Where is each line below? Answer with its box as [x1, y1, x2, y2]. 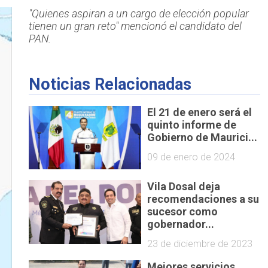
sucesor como [147, 205, 218, 218]
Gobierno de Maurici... [147, 130, 258, 144]
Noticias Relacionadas [28, 75, 191, 95]
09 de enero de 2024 [147, 151, 236, 163]
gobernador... [147, 218, 215, 231]
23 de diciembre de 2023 [147, 237, 253, 249]
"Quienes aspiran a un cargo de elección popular [28, 7, 249, 20]
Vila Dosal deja [147, 180, 221, 193]
